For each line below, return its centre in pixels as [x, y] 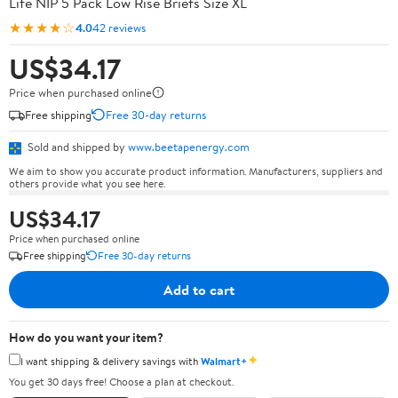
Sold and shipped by [76, 147]
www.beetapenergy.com [189, 147]
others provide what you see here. [87, 183]
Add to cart [199, 289]
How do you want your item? [86, 337]
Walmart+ [224, 361]
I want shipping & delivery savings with [111, 361]
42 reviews [119, 27]
